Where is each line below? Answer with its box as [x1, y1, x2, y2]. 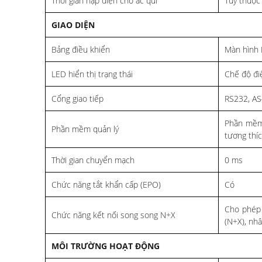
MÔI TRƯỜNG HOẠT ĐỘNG [51, 240, 160, 251]
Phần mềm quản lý [51, 123, 119, 135]
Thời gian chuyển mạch [51, 154, 135, 166]
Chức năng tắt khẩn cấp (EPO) [51, 178, 161, 190]
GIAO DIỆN [51, 19, 95, 30]
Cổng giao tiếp [51, 92, 104, 104]
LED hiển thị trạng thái [51, 68, 133, 80]
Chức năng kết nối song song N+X [51, 209, 175, 220]
